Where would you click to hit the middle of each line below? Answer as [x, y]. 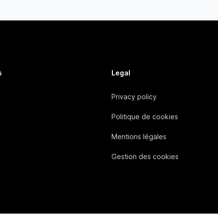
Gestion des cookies [145, 156]
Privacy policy [134, 97]
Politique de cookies [145, 117]
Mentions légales [139, 136]
